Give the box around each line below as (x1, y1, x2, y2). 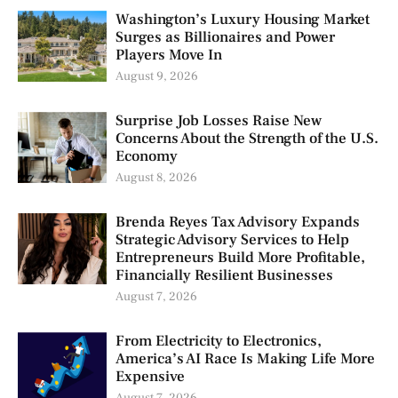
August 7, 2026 (115, 289, 197, 306)
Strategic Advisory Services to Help (115, 230, 349, 251)
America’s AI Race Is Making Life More (115, 349, 375, 370)
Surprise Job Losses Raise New (115, 111, 322, 131)
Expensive (115, 367, 185, 387)
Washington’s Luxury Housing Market (115, 10, 370, 30)
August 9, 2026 (115, 68, 198, 85)
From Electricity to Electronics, (115, 331, 322, 352)
